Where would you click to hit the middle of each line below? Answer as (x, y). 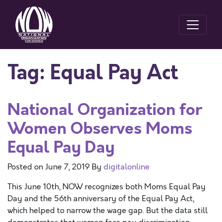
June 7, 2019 (67, 167)
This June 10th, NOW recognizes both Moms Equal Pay (107, 187)
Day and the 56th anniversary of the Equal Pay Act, (101, 199)
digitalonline (127, 167)
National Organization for (105, 110)
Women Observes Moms (100, 129)
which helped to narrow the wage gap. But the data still (108, 211)
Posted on (26, 167)
